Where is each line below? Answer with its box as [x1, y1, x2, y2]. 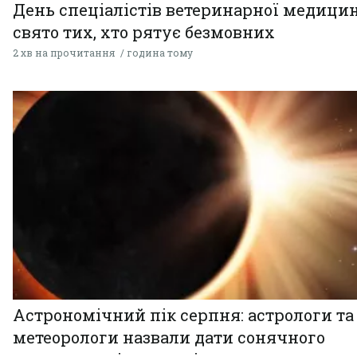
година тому [127, 45, 193, 59]
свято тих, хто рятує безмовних [13, 21, 275, 42]
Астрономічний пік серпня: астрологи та [13, 304, 354, 326]
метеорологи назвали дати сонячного [13, 327, 325, 348]
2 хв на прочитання [13, 45, 115, 59]
